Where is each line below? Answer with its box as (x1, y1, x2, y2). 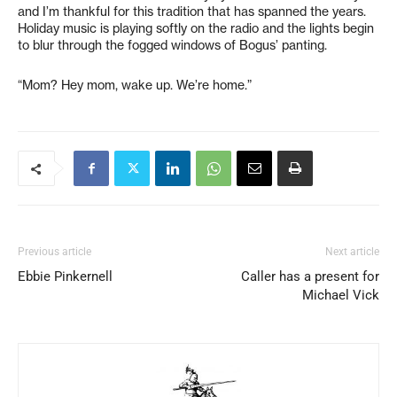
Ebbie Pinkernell (18, 269, 113, 284)
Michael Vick (302, 287, 379, 303)
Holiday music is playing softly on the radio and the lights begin (18, 20, 374, 36)
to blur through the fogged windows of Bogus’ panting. (18, 37, 327, 53)
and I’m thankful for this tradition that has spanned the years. (18, 4, 366, 19)
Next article (325, 245, 379, 258)
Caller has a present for (241, 269, 379, 284)
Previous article (18, 245, 91, 258)
